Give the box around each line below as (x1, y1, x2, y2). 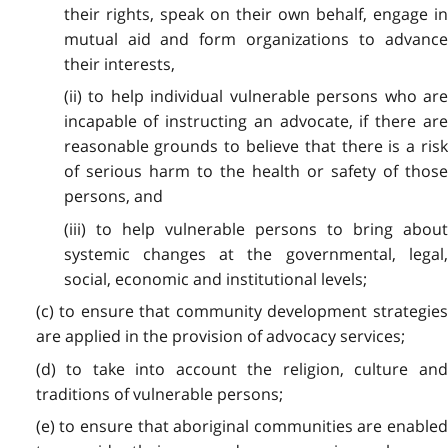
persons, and (63, 185, 163, 208)
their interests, (63, 52, 175, 75)
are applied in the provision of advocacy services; (35, 325, 405, 348)
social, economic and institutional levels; (63, 267, 367, 290)
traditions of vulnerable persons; (35, 382, 283, 405)
